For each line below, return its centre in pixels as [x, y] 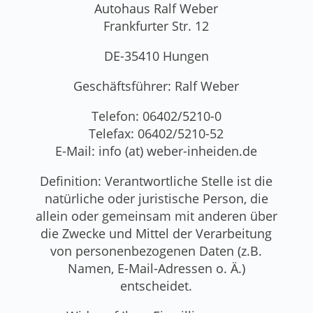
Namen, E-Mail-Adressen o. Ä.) [156, 268]
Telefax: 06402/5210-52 [156, 133]
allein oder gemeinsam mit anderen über [156, 216]
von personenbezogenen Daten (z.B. [156, 250]
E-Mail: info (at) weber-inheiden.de [156, 151]
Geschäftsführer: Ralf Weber [156, 86]
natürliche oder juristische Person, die [156, 198]
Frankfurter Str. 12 [156, 26]
